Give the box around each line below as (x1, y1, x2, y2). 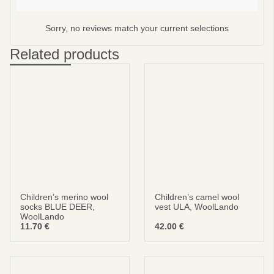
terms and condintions (83, 65, 161, 75)
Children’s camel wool (155, 192, 239, 202)
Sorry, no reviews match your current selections (45, 23, 229, 33)
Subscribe (115, 22, 159, 33)
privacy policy (18, 65, 67, 75)
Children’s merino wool (20, 192, 108, 202)
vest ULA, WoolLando (155, 202, 239, 212)
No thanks (117, 39, 157, 50)
